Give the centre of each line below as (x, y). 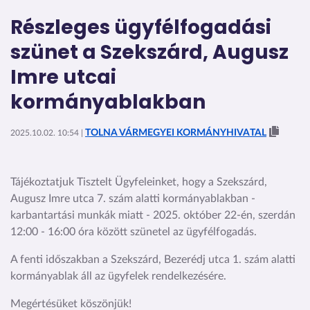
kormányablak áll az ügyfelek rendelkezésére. (118, 276)
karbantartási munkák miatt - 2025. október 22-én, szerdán (153, 215)
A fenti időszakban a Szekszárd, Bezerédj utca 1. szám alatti (153, 259)
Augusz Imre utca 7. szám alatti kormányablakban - (133, 198)
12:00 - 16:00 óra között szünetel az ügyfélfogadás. (134, 231)
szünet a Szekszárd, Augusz (149, 52)
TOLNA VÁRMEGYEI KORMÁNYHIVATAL (176, 132)
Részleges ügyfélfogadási (141, 27)
